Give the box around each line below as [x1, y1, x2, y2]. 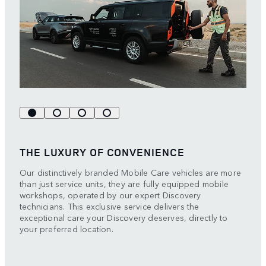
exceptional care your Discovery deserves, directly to [20, 211, 228, 223]
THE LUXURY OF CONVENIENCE [20, 144, 185, 159]
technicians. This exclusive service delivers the [20, 199, 199, 212]
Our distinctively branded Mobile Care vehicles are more [20, 166, 242, 178]
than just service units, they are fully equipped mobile [20, 177, 229, 189]
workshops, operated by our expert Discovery [20, 188, 201, 201]
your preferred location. [20, 222, 113, 235]
